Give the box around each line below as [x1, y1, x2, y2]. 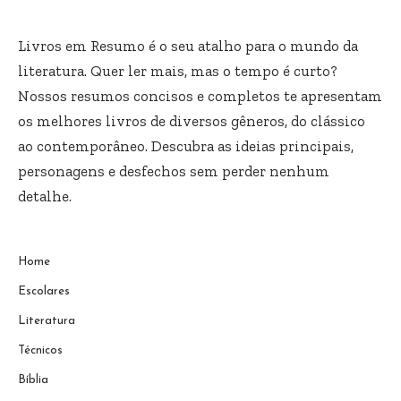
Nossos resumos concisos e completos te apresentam [18, 87, 382, 106]
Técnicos [18, 345, 63, 357]
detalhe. [18, 187, 72, 206]
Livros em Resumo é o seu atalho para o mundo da [18, 37, 358, 55]
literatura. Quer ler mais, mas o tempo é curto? [18, 62, 337, 81]
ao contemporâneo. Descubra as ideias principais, [18, 137, 354, 156]
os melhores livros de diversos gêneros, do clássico [18, 112, 365, 131]
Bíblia [18, 374, 48, 387]
